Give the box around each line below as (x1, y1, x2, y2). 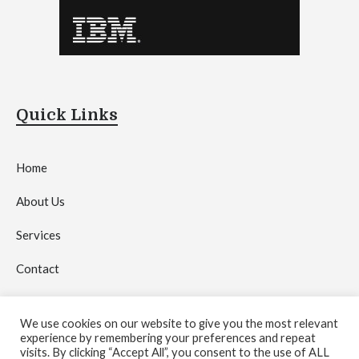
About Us (16, 193, 65, 208)
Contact (16, 260, 59, 276)
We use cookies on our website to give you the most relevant (20, 317, 338, 330)
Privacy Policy (16, 294, 93, 309)
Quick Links (16, 105, 118, 124)
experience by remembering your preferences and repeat (20, 331, 316, 345)
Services (16, 227, 61, 242)
